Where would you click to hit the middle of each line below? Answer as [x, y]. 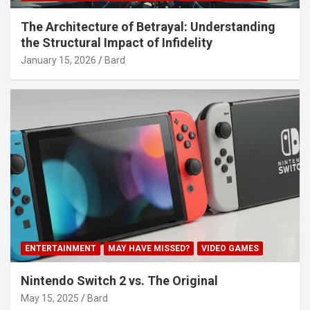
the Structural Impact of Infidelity [117, 42]
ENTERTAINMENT [61, 249]
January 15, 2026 [58, 60]
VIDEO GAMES [230, 249]
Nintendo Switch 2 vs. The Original [119, 281]
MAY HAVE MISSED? [149, 249]
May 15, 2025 [50, 299]
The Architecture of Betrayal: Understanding [148, 26]
